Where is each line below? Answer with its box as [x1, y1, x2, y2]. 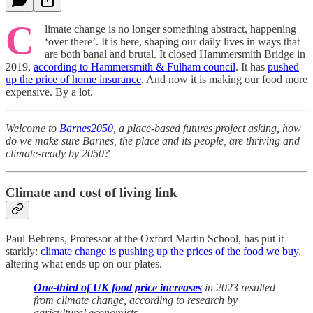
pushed [268, 60, 299, 73]
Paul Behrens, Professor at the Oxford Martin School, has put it [6, 232, 284, 245]
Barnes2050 [59, 122, 113, 134]
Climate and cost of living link [6, 185, 177, 201]
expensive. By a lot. [6, 85, 93, 98]
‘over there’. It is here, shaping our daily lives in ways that [45, 35, 300, 48]
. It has [235, 60, 268, 73]
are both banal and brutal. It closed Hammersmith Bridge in [45, 48, 305, 60]
